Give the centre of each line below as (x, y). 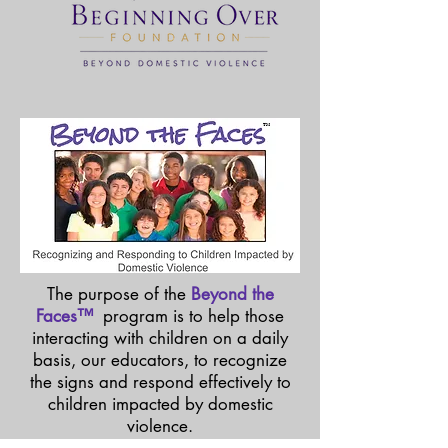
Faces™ (69, 316)
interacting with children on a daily (160, 338)
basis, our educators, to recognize (160, 360)
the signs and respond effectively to (160, 382)
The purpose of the (118, 294)
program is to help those (193, 316)
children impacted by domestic (160, 404)
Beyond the (232, 294)
